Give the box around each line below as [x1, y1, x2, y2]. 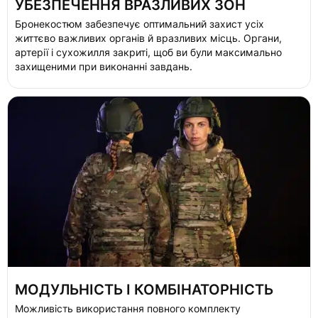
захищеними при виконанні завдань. [15, 60, 192, 73]
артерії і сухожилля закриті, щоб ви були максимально [15, 46, 282, 59]
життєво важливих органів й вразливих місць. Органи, [15, 32, 282, 45]
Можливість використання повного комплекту [15, 302, 241, 315]
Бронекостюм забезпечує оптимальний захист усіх [15, 18, 264, 31]
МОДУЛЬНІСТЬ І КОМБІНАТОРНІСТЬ [15, 281, 273, 299]
